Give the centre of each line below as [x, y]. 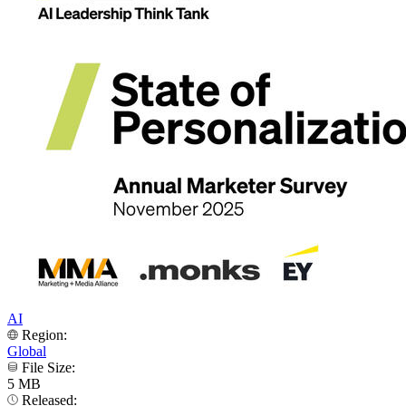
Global [27, 351]
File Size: [48, 367]
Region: [44, 334]
